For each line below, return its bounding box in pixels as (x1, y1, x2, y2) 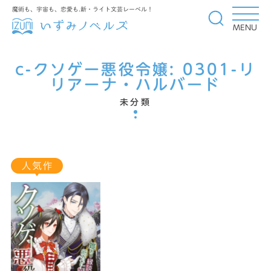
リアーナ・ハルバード (50, 77, 221, 93)
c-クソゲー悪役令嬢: (15, 62, 183, 77)
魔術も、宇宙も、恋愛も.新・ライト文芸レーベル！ (12, 6, 153, 12)
